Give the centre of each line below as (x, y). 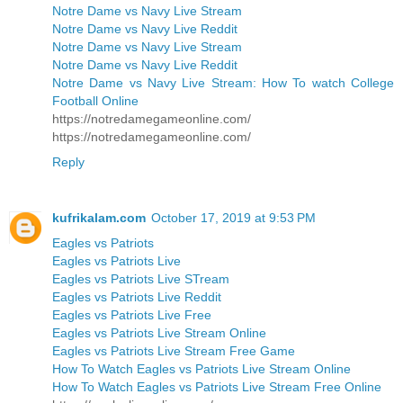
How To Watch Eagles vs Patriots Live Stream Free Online (217, 387)
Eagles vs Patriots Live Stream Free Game (174, 351)
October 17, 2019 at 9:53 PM (233, 218)
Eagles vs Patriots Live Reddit (137, 297)
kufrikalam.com (99, 218)
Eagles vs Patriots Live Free (132, 315)
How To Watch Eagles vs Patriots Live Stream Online (201, 369)
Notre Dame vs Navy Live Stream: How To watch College (223, 83)
